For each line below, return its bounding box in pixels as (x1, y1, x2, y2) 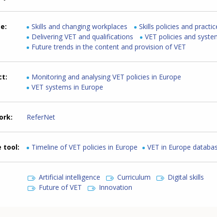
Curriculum (117, 172, 151, 182)
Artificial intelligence (39, 172, 101, 182)
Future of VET (39, 182, 82, 192)
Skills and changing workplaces (31, 21, 128, 31)
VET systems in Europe (31, 82, 104, 92)
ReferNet (27, 112, 56, 122)
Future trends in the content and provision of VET (31, 42, 186, 51)
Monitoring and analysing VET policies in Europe (31, 72, 182, 81)
